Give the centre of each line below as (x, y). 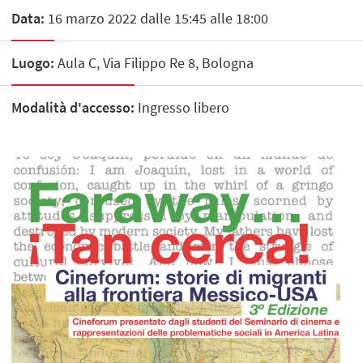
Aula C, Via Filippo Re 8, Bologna (154, 62)
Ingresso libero (182, 107)
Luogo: (33, 62)
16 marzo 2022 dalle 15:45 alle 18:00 (157, 18)
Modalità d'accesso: (73, 107)
